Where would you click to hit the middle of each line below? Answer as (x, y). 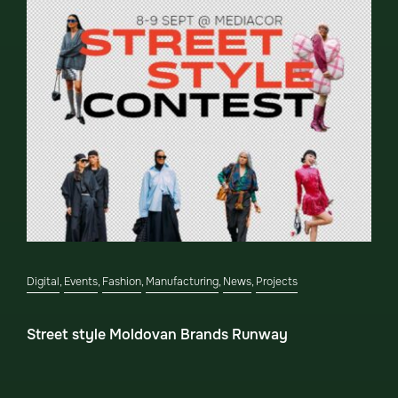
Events (81, 282)
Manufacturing (182, 282)
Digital (43, 282)
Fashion (122, 282)
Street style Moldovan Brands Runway (157, 334)
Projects (277, 282)
